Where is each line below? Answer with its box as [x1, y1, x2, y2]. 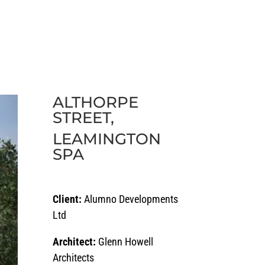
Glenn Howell [98, 235, 154, 248]
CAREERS [51, 19, 98, 30]
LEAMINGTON [53, 129, 161, 148]
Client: [53, 193, 85, 206]
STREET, [53, 108, 115, 127]
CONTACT [188, 19, 234, 30]
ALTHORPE [53, 92, 139, 112]
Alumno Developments [84, 193, 179, 206]
